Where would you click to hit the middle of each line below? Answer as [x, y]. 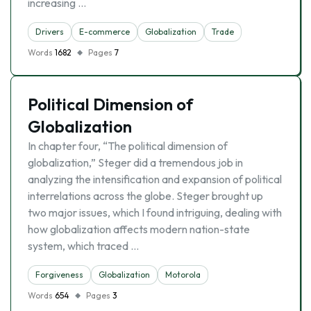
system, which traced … [83, 246]
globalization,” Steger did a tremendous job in [135, 162]
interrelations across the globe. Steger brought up [145, 196]
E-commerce [104, 32]
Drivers [50, 32]
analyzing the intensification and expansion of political [155, 179]
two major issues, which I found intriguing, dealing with [155, 212]
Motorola [183, 275]
